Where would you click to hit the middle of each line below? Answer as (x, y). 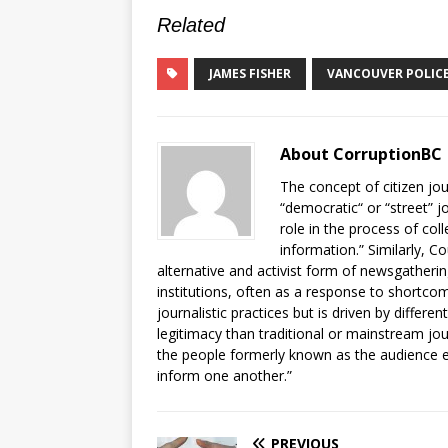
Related (191, 24)
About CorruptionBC (361, 153)
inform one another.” (224, 375)
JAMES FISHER (250, 73)
